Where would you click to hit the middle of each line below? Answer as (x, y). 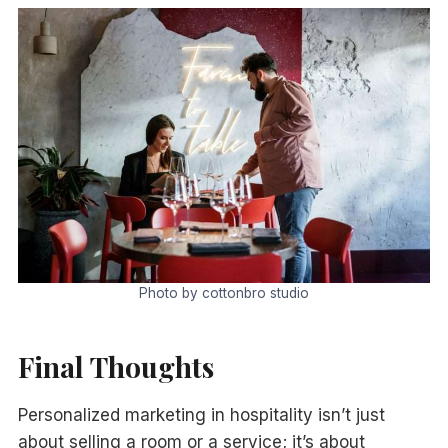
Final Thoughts (115, 366)
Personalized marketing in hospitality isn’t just (201, 414)
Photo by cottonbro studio (224, 292)
